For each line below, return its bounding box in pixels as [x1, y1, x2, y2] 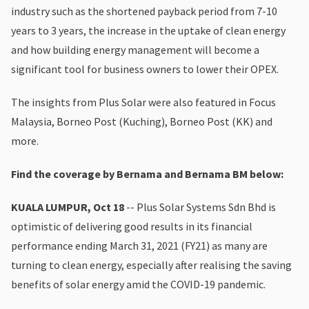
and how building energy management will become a [11, 42, 259, 57]
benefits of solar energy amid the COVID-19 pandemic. [11, 277, 266, 291]
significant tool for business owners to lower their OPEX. [11, 61, 279, 76]
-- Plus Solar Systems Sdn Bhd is [124, 199, 276, 214]
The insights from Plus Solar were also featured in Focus [11, 94, 276, 109]
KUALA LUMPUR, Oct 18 [11, 199, 124, 214]
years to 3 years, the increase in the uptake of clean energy [11, 23, 286, 37]
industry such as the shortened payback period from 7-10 [11, 3, 277, 18]
